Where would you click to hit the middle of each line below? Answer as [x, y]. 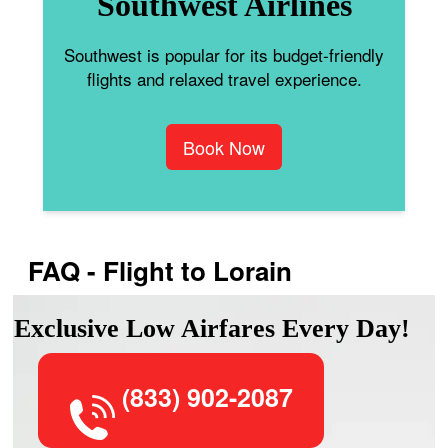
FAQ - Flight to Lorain [160, 270]
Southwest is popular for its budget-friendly [224, 54]
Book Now [224, 146]
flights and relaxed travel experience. [224, 78]
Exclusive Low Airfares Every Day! [212, 328]
